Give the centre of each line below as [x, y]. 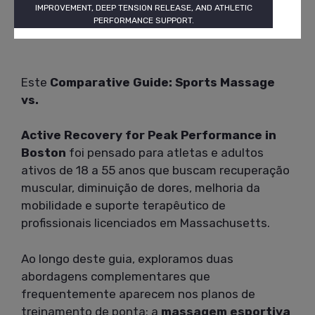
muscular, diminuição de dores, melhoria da [141, 188]
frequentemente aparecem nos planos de [138, 294]
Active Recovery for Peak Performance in [149, 135]
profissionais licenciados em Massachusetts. [146, 223]
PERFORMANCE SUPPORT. [143, 20]
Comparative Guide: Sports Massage [162, 82]
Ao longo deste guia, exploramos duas [127, 258]
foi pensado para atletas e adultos [165, 153]
